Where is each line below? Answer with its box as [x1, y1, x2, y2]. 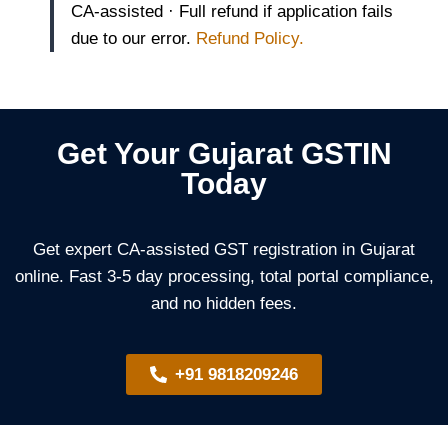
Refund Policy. [196, 29, 304, 49]
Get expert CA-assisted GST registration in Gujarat [33, 240, 415, 260]
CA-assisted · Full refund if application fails [71, 2, 393, 22]
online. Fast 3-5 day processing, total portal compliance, [14, 267, 434, 287]
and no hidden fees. [151, 294, 297, 314]
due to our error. [71, 29, 196, 49]
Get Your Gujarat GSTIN [56, 137, 392, 171]
